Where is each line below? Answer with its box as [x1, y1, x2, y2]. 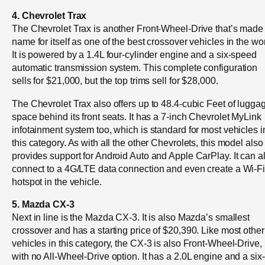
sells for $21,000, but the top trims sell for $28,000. [12, 75, 218, 86]
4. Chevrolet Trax [12, 10, 87, 21]
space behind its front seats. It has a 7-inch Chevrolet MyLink [12, 111, 261, 122]
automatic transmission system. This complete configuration [12, 62, 258, 73]
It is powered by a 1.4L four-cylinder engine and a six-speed [12, 49, 257, 60]
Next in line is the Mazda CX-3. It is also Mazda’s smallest [12, 211, 250, 222]
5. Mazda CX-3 [12, 198, 75, 209]
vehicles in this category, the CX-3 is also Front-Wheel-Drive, [12, 237, 262, 248]
